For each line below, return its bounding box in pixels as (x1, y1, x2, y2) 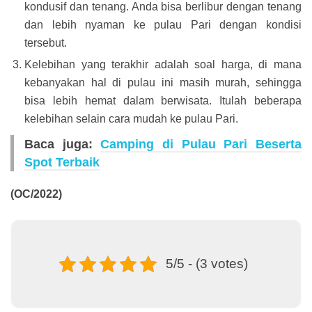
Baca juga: (24, 136, 101, 151)
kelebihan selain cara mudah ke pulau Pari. (24, 112, 238, 125)
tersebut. (24, 36, 67, 49)
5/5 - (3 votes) (165, 256, 248, 271)
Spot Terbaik (24, 155, 100, 169)
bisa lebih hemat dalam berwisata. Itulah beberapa (24, 94, 302, 107)
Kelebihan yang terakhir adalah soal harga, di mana (24, 58, 302, 70)
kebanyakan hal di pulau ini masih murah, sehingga (24, 76, 302, 88)
